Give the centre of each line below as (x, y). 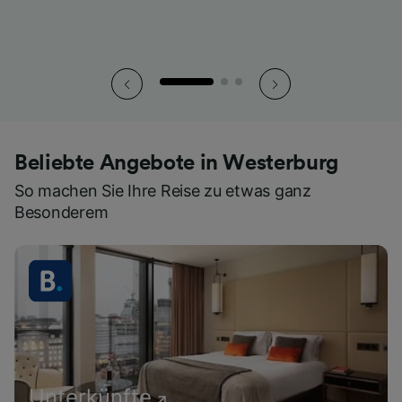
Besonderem (61, 213)
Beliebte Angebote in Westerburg (176, 164)
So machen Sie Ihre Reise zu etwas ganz (163, 191)
